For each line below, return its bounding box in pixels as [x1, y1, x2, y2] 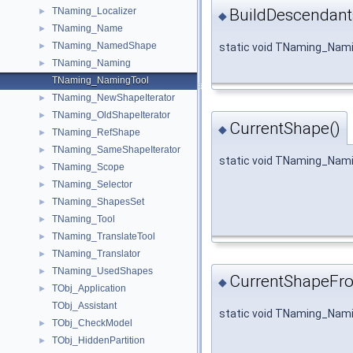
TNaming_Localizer [52, 6, 136, 17]
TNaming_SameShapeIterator [52, 144, 180, 155]
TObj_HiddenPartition [52, 335, 145, 346]
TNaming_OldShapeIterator [52, 110, 170, 121]
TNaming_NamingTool [52, 75, 149, 86]
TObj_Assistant [52, 300, 117, 311]
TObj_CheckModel [52, 318, 132, 329]
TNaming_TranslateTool [52, 231, 155, 242]
